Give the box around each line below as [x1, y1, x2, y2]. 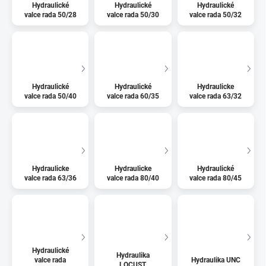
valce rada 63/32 [189, 92, 242, 101]
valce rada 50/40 [24, 92, 77, 101]
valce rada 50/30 [106, 10, 159, 19]
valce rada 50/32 [189, 10, 242, 19]
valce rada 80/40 [106, 174, 159, 183]
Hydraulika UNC [191, 255, 240, 264]
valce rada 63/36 [24, 174, 77, 183]
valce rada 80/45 [189, 174, 242, 183]
